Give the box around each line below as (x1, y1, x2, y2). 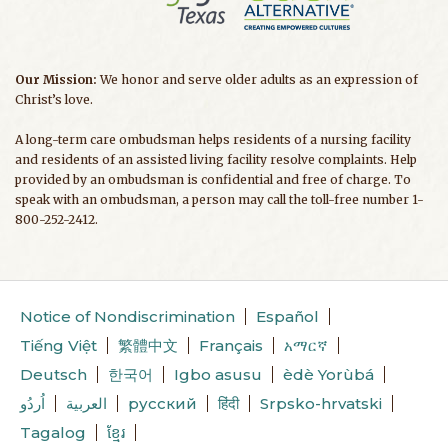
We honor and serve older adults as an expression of (100, 72, 418, 88)
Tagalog (20, 423, 86, 443)
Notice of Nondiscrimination (20, 307, 235, 327)
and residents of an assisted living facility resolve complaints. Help (15, 152, 417, 168)
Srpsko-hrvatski (260, 394, 382, 414)
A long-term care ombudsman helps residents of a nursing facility (15, 132, 411, 148)
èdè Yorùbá (283, 365, 374, 385)
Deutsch (20, 365, 87, 385)
